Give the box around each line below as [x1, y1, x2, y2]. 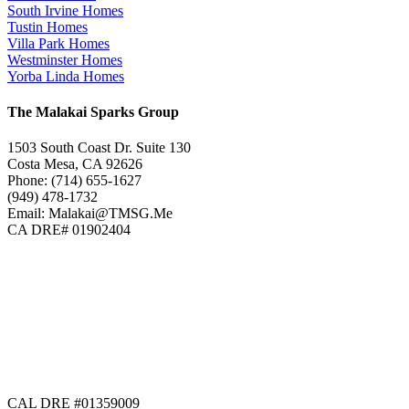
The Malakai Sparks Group [7, 104, 179, 121]
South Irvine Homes [7, 2, 123, 18]
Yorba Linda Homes [7, 68, 124, 84]
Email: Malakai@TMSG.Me [7, 205, 173, 222]
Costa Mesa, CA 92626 [7, 156, 142, 173]
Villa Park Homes [7, 35, 110, 51]
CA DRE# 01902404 [7, 222, 131, 238]
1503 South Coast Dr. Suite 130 [7, 140, 191, 156]
